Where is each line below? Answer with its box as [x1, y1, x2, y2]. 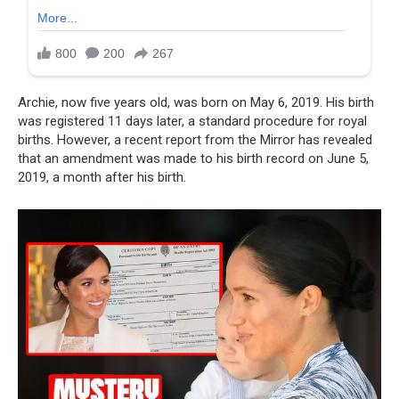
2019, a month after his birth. [18, 169, 186, 186]
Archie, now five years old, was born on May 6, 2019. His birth [18, 94, 374, 111]
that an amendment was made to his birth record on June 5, [18, 151, 369, 167]
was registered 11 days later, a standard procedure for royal [18, 113, 367, 130]
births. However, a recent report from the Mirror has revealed [18, 132, 372, 149]
